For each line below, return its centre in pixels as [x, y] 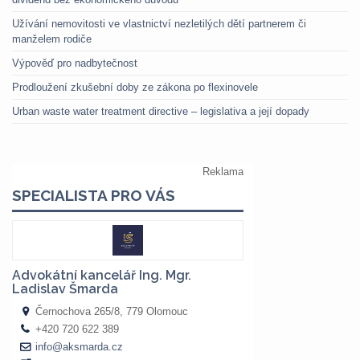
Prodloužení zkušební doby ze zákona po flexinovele [135, 87]
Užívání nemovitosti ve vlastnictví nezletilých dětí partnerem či [159, 24]
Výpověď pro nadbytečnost [75, 63]
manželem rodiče [52, 39]
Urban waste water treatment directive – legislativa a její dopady [161, 111]
